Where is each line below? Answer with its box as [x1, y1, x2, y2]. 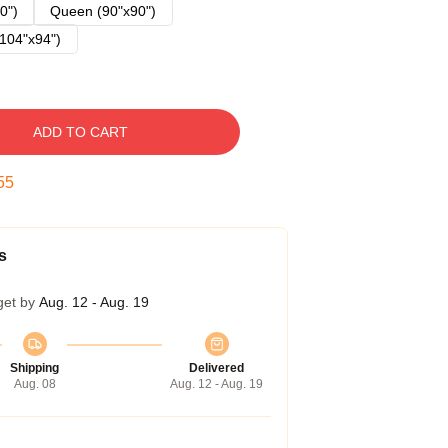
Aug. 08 [13, 377, 56, 391]
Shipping [10, 361, 59, 375]
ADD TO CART [32, 124, 128, 140]
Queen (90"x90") [50, 3, 156, 19]
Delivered [189, 361, 244, 375]
